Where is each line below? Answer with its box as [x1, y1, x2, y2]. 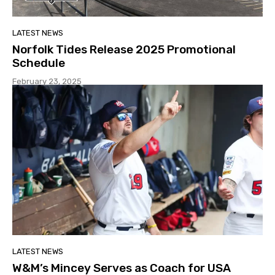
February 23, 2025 [12, 77, 82, 87]
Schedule [12, 56, 65, 71]
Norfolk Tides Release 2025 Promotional [12, 42, 236, 57]
